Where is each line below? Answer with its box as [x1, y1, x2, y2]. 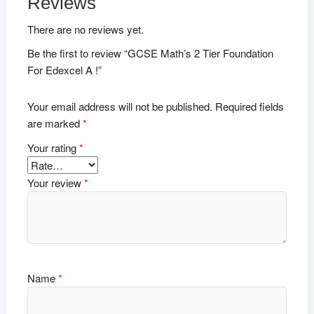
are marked [27, 115, 83, 130]
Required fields [214, 98, 284, 114]
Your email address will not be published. [27, 98, 212, 114]
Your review [27, 175, 84, 190]
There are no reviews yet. [27, 22, 144, 37]
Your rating [27, 139, 79, 155]
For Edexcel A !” [27, 62, 102, 78]
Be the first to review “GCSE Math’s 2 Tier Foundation [27, 46, 273, 61]
